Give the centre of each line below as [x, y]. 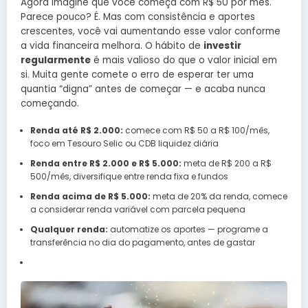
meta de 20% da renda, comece [219, 197]
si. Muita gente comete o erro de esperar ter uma [137, 75]
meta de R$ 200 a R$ [226, 164]
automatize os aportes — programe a [188, 230]
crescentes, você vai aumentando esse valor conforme [151, 32]
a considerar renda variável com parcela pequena [137, 210]
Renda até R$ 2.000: [76, 131]
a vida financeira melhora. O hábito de [112, 46]
